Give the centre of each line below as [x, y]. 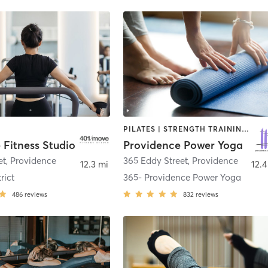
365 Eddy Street [156, 160]
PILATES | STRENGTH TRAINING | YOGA [246, 129]
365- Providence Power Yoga [182, 177]
